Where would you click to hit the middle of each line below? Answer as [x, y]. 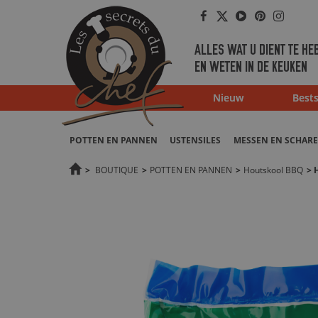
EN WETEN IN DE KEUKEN [251, 66]
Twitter [242, 24]
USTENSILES [195, 141]
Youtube [265, 24]
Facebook [231, 24]
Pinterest [285, 24]
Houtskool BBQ [273, 170]
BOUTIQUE [117, 170]
